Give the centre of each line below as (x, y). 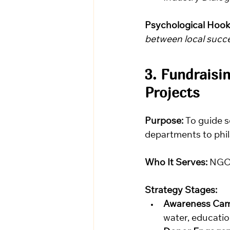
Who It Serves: (176, 164)
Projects (172, 92)
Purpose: (164, 122)
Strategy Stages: (181, 191)
